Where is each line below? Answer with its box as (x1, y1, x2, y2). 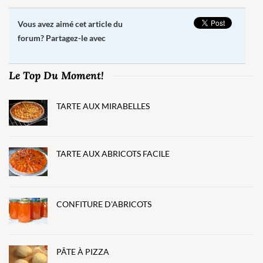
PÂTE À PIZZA (56, 246, 109, 257)
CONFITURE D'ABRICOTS (56, 199, 151, 210)
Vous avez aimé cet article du (18, 19, 123, 29)
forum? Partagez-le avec (18, 33, 106, 43)
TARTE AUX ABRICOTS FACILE (56, 148, 170, 159)
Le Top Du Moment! (9, 68, 104, 83)
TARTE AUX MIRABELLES (56, 101, 150, 112)
